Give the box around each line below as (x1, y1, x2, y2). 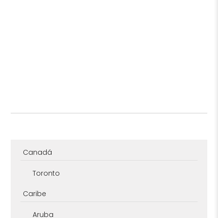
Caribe (23, 189, 47, 199)
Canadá (23, 147, 53, 158)
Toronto (33, 168, 60, 179)
